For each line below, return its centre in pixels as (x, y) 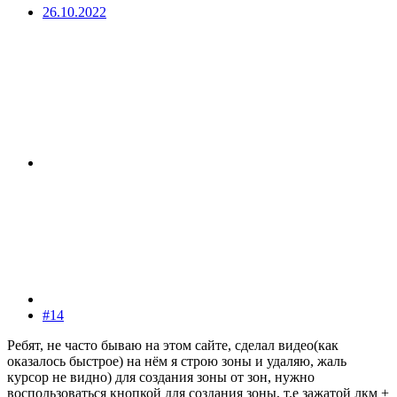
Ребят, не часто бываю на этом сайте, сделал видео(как (173, 346)
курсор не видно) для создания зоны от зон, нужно (161, 378)
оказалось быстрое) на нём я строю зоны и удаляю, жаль (177, 362)
